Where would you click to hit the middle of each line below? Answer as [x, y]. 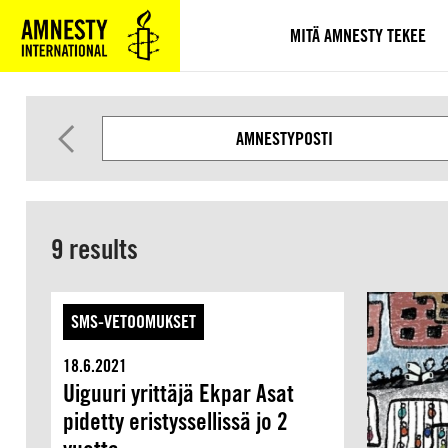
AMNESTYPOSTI [285, 138]
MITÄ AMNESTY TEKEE [358, 35]
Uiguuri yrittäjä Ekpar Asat [178, 393]
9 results [94, 248]
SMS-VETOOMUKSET [133, 321]
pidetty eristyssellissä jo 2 [175, 421]
